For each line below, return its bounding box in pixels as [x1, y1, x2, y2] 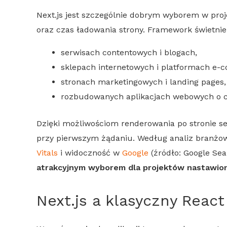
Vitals [36, 147, 58, 158]
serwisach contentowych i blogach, [61, 47, 197, 57]
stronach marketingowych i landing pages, [61, 77, 226, 87]
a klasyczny [87, 191, 182, 209]
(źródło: [148, 147, 183, 158]
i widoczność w [58, 147, 122, 158]
